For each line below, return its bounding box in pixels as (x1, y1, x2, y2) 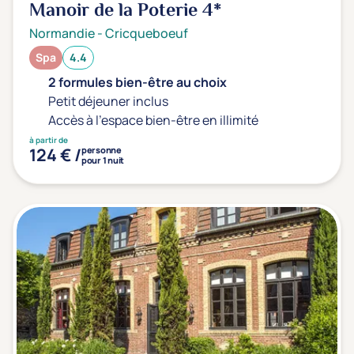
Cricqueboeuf (105, 24, 188, 42)
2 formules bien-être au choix (48, 73, 227, 91)
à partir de (29, 134, 68, 145)
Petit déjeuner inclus (48, 92, 168, 110)
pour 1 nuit (81, 154, 124, 166)
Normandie (29, 24, 95, 42)
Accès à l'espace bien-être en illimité (48, 111, 258, 129)
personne (81, 144, 122, 156)
